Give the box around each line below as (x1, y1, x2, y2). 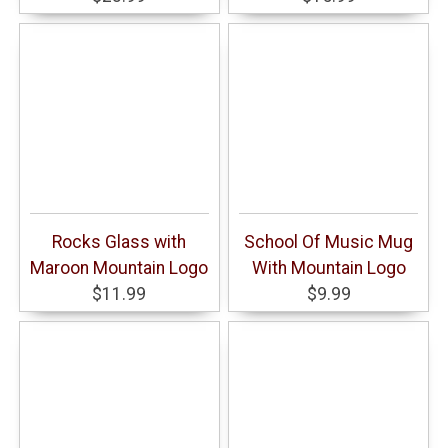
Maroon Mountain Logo (30, 258, 209, 279)
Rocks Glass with (52, 232, 187, 253)
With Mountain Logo (251, 258, 406, 279)
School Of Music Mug (244, 232, 414, 253)
